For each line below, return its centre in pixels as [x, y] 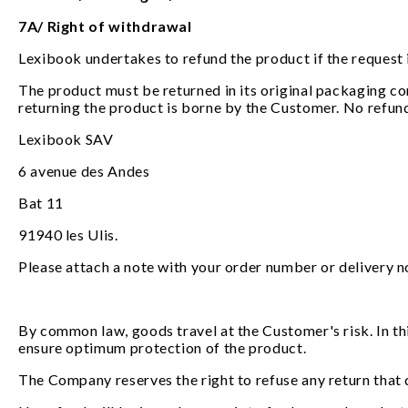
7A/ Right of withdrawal [107, 26]
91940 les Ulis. [68, 235]
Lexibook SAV [66, 139]
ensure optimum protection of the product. [164, 347]
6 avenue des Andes [84, 171]
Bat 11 [41, 203]
